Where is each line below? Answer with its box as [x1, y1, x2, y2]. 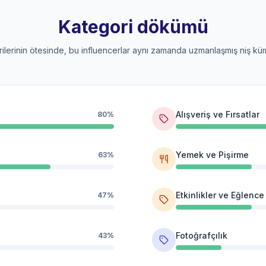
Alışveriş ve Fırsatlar [176, 109, 259, 119]
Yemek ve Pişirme [176, 150, 249, 160]
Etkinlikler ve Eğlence [176, 190, 264, 200]
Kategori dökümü [58, 16, 208, 37]
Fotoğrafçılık [176, 230, 227, 240]
